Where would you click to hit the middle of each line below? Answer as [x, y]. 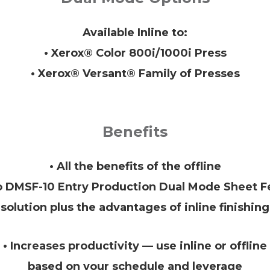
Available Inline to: [135, 32]
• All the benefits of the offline [135, 166]
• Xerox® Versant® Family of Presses [135, 73]
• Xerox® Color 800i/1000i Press [135, 53]
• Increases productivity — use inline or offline [135, 246]
